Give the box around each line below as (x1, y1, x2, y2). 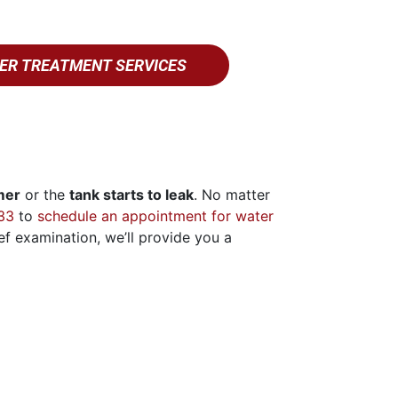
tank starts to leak (69, 185, 194, 203)
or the (20, 185, 69, 203)
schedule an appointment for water (37, 206, 274, 225)
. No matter (194, 185, 270, 203)
